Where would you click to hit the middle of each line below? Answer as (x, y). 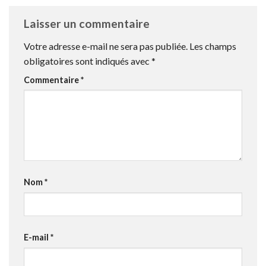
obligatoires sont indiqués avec (88, 61)
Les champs (213, 46)
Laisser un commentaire (88, 23)
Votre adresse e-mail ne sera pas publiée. (106, 46)
